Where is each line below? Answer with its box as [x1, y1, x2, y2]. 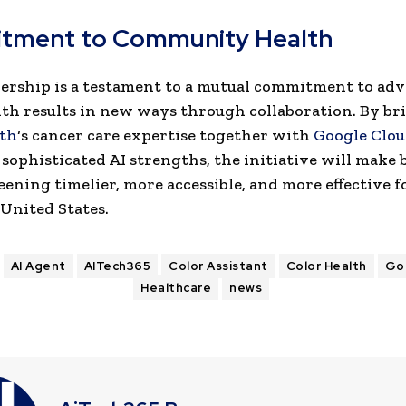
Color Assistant [169, 258, 268, 275]
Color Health [285, 258, 367, 275]
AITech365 [83, 258, 150, 275]
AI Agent [10, 258, 66, 275]
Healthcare [140, 280, 211, 296]
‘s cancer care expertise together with [17, 125, 314, 146]
